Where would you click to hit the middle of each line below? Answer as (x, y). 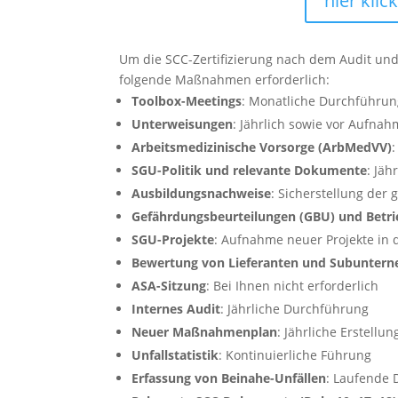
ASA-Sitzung (169, 286)
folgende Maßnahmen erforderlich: (225, 80)
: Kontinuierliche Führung (295, 355)
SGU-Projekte (173, 240)
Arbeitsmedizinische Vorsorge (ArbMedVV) (262, 147)
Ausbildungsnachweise (202, 194)
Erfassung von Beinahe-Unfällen (229, 378)
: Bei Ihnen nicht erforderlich (293, 286)
